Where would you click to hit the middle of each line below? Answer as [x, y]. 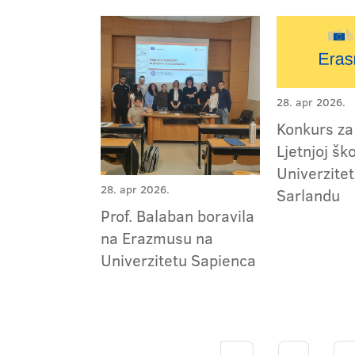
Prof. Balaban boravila [177, 216]
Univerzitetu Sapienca [178, 260]
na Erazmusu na [157, 238]
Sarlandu [309, 195]
